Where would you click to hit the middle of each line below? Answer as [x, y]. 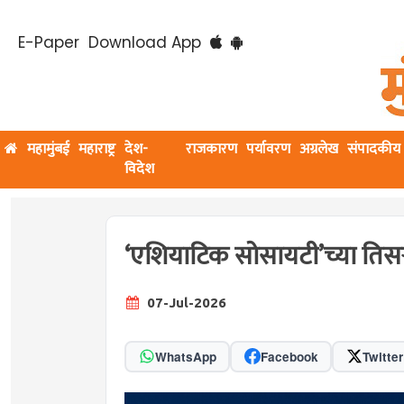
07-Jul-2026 [185, 302]
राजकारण [212, 149]
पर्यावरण [269, 149]
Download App [145, 42]
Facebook [289, 356]
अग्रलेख [319, 149]
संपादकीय [374, 149]
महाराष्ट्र [97, 149]
